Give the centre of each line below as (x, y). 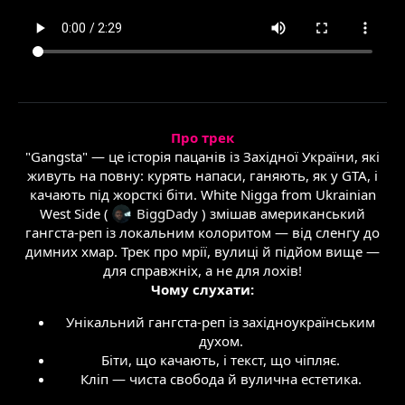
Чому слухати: (202, 289)
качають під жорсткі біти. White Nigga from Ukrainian (202, 194)
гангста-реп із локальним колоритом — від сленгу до (202, 232)
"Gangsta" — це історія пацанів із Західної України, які (202, 156)
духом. (221, 341)
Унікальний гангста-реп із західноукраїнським (221, 322)
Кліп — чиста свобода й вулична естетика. (221, 379)
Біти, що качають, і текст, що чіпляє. (221, 360)
